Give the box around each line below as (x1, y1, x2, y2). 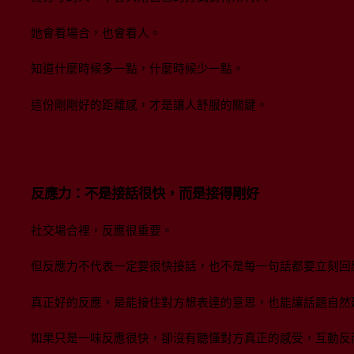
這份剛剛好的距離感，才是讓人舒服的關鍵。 (31, 98, 268, 111)
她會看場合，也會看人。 (31, 26, 161, 40)
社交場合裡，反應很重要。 (31, 224, 173, 237)
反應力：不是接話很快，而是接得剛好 (31, 186, 259, 202)
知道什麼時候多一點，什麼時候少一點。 (31, 62, 244, 76)
